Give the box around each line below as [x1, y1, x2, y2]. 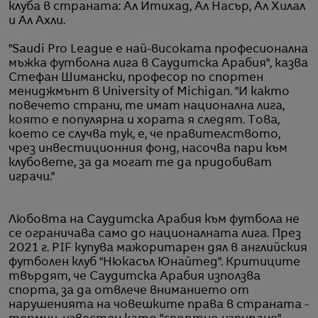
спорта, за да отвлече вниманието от [9, 285, 249, 297]
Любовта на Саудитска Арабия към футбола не [9, 214, 300, 226]
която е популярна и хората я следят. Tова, [9, 114, 280, 126]
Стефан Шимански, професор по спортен [9, 72, 263, 84]
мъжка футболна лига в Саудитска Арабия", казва [9, 57, 308, 70]
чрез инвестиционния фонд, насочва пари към [9, 143, 287, 155]
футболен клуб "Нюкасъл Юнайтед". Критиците [9, 256, 300, 268]
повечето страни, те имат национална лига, [9, 100, 285, 112]
